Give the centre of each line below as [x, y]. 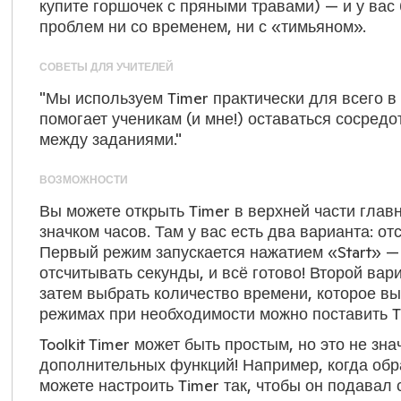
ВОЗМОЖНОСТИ [83, 179]
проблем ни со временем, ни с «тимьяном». [202, 26]
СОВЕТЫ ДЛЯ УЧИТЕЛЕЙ [106, 67]
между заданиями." [110, 139]
